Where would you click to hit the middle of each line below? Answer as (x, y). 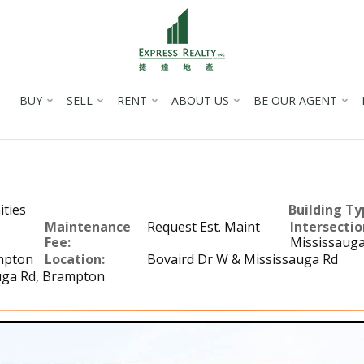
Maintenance (87, 227)
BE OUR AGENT (295, 100)
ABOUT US (200, 100)
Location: (74, 259)
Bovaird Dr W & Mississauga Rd (242, 259)
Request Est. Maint (203, 227)
